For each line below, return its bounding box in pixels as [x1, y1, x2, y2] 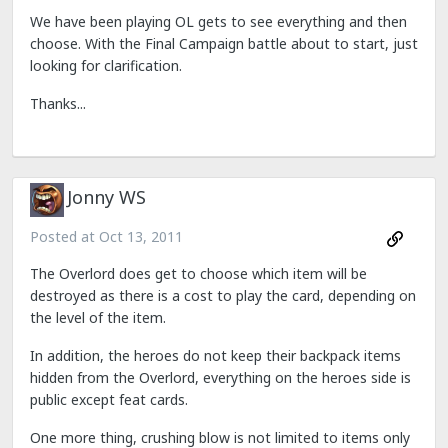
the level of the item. [30, 307, 166, 327]
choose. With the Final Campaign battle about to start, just [30, 34, 418, 54]
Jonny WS [67, 184, 146, 209]
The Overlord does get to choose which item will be [30, 263, 367, 283]
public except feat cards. [30, 389, 188, 409]
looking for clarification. [30, 56, 182, 76]
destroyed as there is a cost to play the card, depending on [30, 285, 416, 305]
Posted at [30, 227, 99, 247]
